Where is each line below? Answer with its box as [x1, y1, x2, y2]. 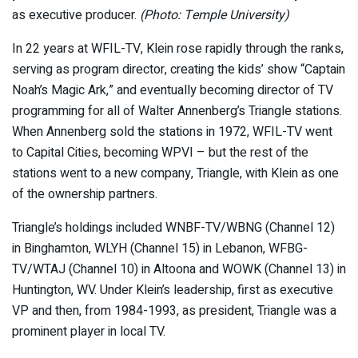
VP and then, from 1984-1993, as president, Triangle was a [12, 301, 336, 321]
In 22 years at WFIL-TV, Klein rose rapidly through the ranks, [12, 39, 344, 59]
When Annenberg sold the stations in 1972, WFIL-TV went [12, 122, 332, 142]
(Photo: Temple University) [140, 6, 289, 26]
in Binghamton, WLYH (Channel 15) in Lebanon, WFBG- [12, 239, 308, 259]
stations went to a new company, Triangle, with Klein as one [12, 164, 339, 184]
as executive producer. [12, 6, 140, 26]
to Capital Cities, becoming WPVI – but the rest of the [12, 143, 308, 163]
